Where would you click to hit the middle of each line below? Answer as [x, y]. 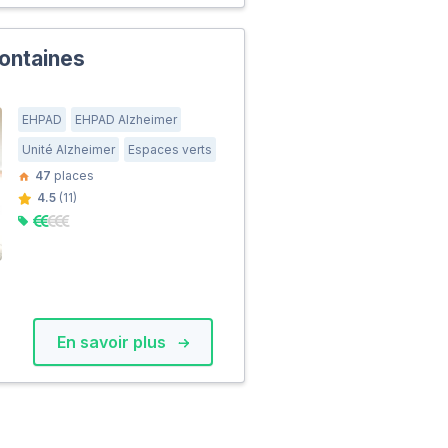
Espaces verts [170, 149]
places [73, 175]
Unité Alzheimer [69, 149]
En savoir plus [114, 342]
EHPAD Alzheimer [126, 119]
